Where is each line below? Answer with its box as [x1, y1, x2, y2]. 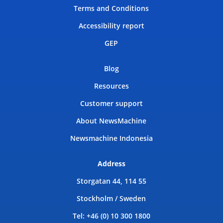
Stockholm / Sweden [77, 193, 146, 203]
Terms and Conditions [74, 3, 149, 13]
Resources [94, 81, 129, 91]
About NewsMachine [76, 115, 147, 125]
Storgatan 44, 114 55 [76, 176, 146, 186]
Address [97, 158, 125, 168]
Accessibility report [78, 20, 144, 30]
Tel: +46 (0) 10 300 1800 [72, 211, 150, 221]
